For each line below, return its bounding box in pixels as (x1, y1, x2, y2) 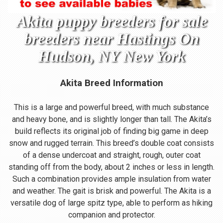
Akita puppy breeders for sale (16, 12, 207, 30)
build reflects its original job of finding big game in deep (14, 126, 209, 136)
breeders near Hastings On (24, 29, 199, 48)
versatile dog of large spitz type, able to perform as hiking (10, 198, 213, 208)
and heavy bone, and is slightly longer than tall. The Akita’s (11, 114, 212, 124)
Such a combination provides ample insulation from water (12, 174, 211, 184)
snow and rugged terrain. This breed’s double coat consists (9, 138, 214, 148)
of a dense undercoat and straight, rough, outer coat (22, 150, 201, 160)
